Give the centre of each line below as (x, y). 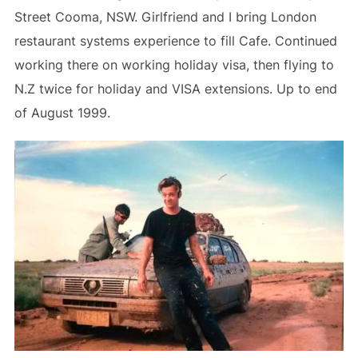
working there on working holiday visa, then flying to (174, 64)
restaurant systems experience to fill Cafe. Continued (175, 40)
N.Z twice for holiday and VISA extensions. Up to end (175, 88)
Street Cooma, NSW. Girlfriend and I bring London (165, 16)
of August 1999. (62, 112)
